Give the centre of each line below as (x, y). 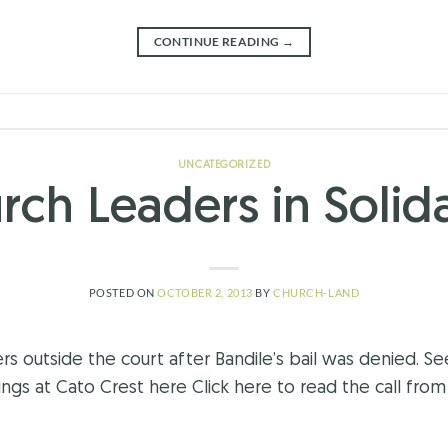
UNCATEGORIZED (224, 166)
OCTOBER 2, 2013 (205, 293)
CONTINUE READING (217, 42)
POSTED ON (123, 293)
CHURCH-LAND (316, 293)
